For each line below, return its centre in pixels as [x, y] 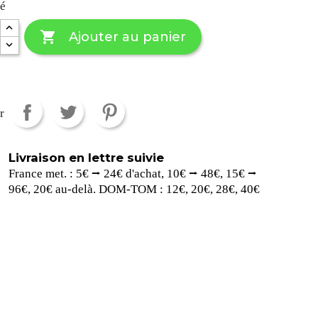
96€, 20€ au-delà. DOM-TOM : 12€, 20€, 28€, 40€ [135, 189]
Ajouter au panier [127, 37]
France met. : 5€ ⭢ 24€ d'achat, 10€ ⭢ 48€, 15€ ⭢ [133, 173]
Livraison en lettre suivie [87, 157]
